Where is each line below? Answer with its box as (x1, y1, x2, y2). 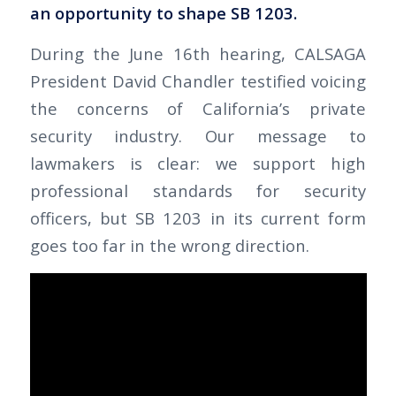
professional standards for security (29, 179, 367, 202)
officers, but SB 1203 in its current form (29, 207, 367, 230)
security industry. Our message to (29, 125, 367, 148)
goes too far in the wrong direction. (29, 234, 309, 257)
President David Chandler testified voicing (29, 70, 367, 93)
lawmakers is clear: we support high (29, 152, 367, 175)
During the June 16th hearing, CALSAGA (29, 42, 367, 65)
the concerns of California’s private (29, 97, 367, 120)
